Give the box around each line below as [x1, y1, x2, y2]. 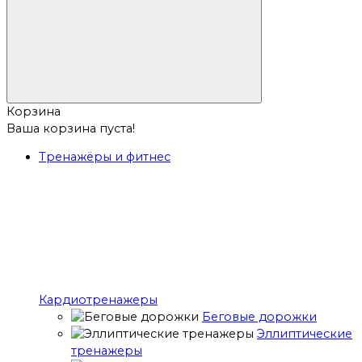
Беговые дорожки [202, 309, 317, 325]
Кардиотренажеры [39, 293, 158, 308]
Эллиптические [257, 326, 352, 342]
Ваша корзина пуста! [6, 120, 135, 136]
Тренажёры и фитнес [39, 149, 170, 165]
